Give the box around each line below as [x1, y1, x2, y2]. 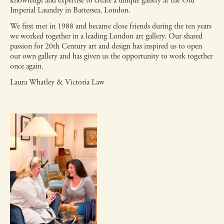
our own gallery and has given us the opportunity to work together [10, 51, 212, 61]
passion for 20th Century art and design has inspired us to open [10, 41, 202, 51]
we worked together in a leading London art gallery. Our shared [10, 31, 202, 41]
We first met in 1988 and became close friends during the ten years [10, 21, 211, 31]
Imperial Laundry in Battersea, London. [10, 5, 130, 15]
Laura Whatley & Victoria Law [10, 77, 104, 87]
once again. [10, 61, 43, 71]
